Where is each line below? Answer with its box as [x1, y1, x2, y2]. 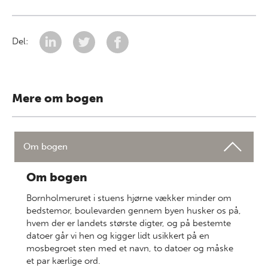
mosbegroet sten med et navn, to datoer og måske [26, 243, 233, 254]
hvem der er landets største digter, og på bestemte [26, 218, 231, 229]
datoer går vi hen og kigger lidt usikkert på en [26, 230, 209, 241]
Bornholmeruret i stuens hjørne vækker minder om [26, 193, 232, 203]
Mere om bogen [12, 91, 103, 105]
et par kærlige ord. [26, 255, 100, 266]
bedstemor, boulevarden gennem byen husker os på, [26, 205, 241, 216]
